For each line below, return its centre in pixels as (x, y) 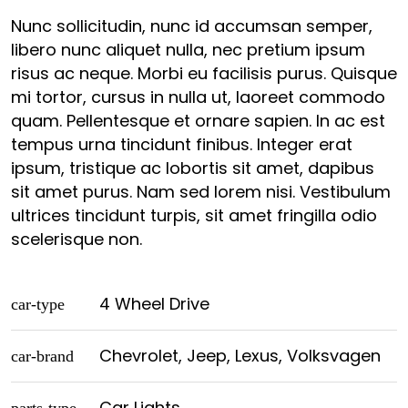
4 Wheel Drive (154, 304)
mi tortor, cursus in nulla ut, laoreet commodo (198, 97)
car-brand (42, 356)
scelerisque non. (76, 239)
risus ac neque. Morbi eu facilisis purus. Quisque (204, 73)
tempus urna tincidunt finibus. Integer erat (182, 144)
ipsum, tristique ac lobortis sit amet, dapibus (193, 168)
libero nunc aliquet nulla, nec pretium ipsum (188, 50)
